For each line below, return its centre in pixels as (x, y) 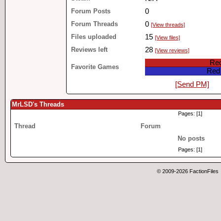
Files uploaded (94, 37)
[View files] (167, 37)
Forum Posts (91, 11)
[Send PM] (192, 84)
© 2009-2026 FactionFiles (187, 171)
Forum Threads (94, 24)
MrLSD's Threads (38, 104)
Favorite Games (95, 67)
